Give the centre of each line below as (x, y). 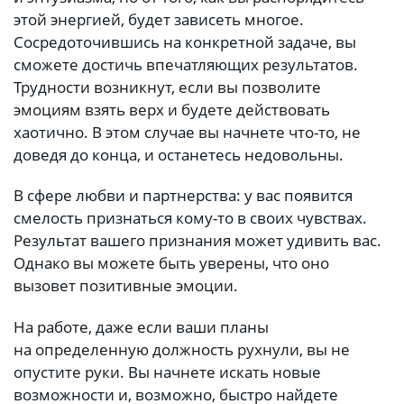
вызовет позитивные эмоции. (126, 286)
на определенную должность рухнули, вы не (182, 349)
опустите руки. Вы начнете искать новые (167, 372)
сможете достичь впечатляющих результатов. (186, 64)
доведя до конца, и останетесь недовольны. (179, 154)
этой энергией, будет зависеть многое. (159, 19)
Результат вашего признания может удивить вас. (197, 241)
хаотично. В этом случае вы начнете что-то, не (187, 132)
